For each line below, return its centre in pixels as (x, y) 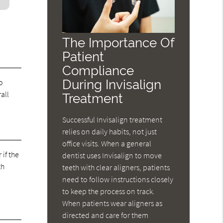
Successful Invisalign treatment (112, 120)
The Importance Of (118, 43)
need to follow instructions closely (118, 179)
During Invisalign (112, 85)
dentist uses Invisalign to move (112, 156)
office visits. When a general (107, 144)
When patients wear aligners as (112, 203)
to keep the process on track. (109, 191)
